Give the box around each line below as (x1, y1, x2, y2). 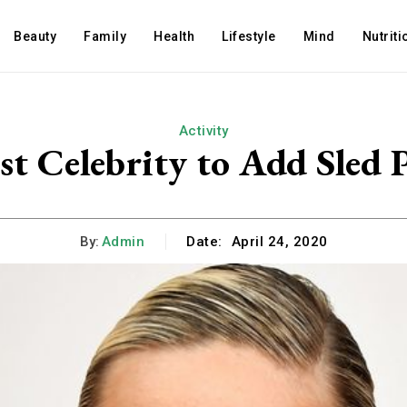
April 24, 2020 (231, 233, 328, 251)
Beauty (14, 29, 57, 44)
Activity (178, 123, 229, 139)
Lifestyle (222, 29, 276, 44)
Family (84, 29, 127, 44)
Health (154, 29, 195, 44)
